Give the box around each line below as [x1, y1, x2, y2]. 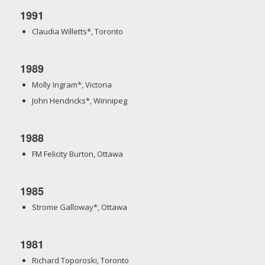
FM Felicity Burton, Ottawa [31, 148, 123, 160]
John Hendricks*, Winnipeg [31, 95, 127, 106]
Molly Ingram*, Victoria [31, 79, 112, 91]
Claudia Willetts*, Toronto [31, 26, 123, 37]
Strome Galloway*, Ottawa [31, 202, 127, 213]
